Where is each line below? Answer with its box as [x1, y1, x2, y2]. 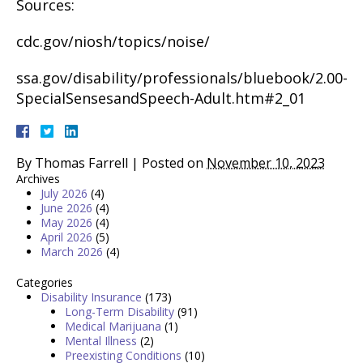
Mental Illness [65, 333, 137, 348]
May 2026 [41, 215, 92, 230]
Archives [16, 171, 60, 186]
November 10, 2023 [207, 154, 325, 172]
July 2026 [41, 186, 88, 201]
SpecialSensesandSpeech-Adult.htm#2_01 [16, 88, 305, 108]
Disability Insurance [41, 289, 142, 305]
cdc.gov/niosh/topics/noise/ [16, 32, 210, 51]
